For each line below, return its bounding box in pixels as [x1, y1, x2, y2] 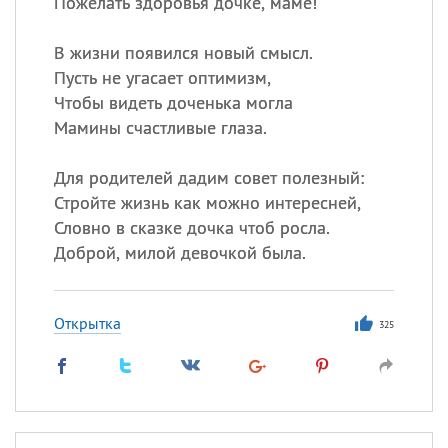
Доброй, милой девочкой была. [53, 241, 306, 264]
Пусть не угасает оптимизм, [53, 66, 271, 89]
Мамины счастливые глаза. [53, 116, 267, 139]
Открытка [53, 313, 121, 333]
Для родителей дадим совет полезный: [53, 166, 364, 189]
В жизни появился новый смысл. [53, 41, 313, 64]
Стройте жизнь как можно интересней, [53, 191, 361, 214]
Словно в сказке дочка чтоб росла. [53, 216, 330, 239]
